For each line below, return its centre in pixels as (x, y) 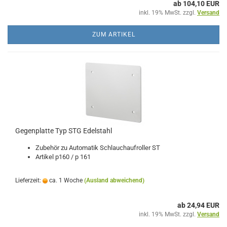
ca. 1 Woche (65, 180)
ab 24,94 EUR (198, 205)
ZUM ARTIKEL (113, 34)
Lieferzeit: (29, 180)
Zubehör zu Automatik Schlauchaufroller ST (98, 148)
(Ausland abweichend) (114, 180)
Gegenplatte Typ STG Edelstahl (64, 131)
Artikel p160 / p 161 (63, 157)
